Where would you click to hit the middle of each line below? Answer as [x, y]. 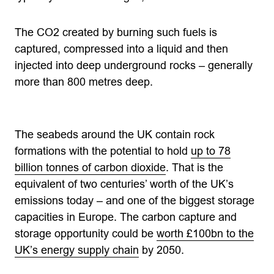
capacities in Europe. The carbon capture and [126, 217]
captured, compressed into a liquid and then [121, 49]
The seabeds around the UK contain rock [115, 135]
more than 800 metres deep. [84, 82]
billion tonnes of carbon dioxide [90, 168]
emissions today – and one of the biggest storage [135, 201]
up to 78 [211, 151]
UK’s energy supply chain [77, 250]
